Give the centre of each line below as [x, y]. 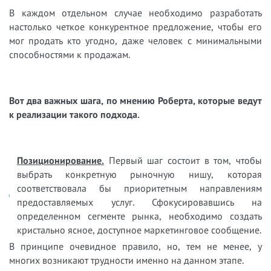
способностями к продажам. [72, 55]
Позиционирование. [60, 161]
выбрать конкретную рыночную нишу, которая [139, 175]
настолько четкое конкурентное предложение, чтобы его [135, 27]
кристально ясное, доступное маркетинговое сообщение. [139, 230]
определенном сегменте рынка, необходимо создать [139, 216]
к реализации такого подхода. [74, 115]
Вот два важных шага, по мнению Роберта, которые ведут [135, 101]
